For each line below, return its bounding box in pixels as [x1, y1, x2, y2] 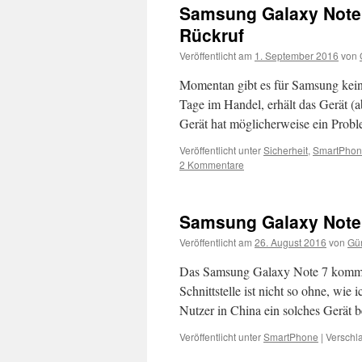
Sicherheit [263, 143, 308, 157]
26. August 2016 [255, 235, 326, 249]
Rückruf [179, 23, 244, 47]
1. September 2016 [255, 48, 339, 62]
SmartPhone [263, 330, 318, 343]
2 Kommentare [179, 158, 244, 171]
